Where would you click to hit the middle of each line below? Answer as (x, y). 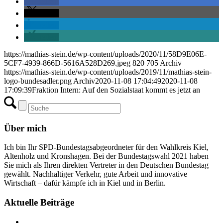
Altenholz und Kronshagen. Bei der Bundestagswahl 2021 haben (106, 156)
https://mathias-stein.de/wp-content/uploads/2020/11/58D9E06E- (105, 54)
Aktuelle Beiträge (39, 202)
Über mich (25, 128)
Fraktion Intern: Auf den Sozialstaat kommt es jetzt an (116, 90)
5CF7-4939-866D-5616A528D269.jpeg (67, 63)
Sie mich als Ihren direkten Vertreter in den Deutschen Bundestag (106, 165)
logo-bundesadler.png (38, 81)
